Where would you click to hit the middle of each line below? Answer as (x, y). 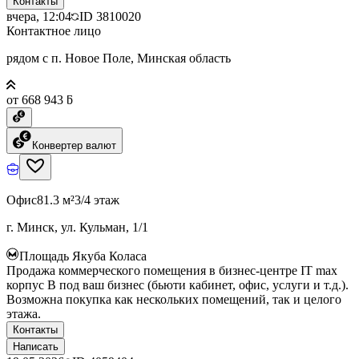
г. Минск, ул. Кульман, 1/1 (77, 227)
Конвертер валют (74, 145)
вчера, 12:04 (39, 16)
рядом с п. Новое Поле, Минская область (119, 58)
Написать (36, 346)
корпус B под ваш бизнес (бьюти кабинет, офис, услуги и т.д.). (177, 284)
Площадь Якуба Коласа (83, 256)
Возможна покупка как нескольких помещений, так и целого (174, 299)
